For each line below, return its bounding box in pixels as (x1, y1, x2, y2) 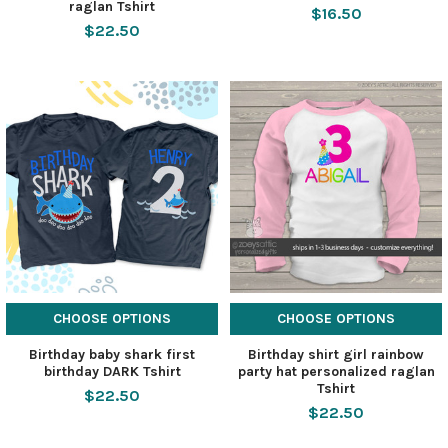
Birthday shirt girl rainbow (248, 345, 424, 363)
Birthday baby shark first (29, 345, 195, 363)
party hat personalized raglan (237, 362, 435, 380)
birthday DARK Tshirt (43, 362, 181, 380)
